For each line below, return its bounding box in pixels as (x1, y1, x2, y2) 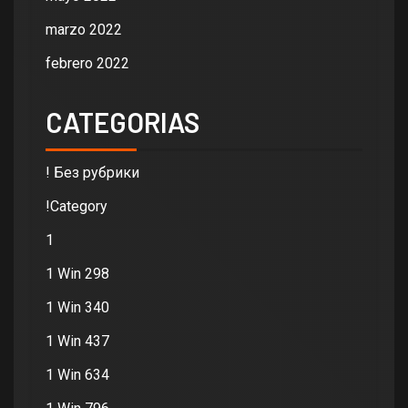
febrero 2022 (46, 55, 129, 73)
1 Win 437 (46, 332, 109, 351)
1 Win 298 (46, 265, 109, 283)
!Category (46, 198, 107, 216)
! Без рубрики (46, 164, 139, 182)
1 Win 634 (46, 366, 109, 384)
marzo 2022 (46, 21, 122, 39)
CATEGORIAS (46, 106, 199, 139)
